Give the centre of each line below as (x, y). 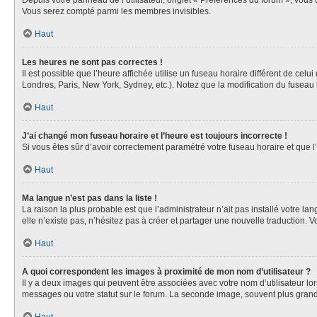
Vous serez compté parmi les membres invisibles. (116, 11)
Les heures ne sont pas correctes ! (92, 62)
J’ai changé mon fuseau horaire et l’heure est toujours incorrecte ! (155, 136)
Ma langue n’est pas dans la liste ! (90, 198)
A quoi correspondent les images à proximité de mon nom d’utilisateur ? (166, 272)
